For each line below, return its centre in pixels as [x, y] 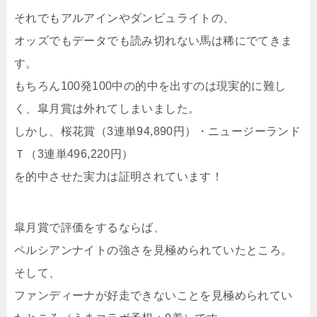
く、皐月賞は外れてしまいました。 [107, 109]
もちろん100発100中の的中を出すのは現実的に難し [150, 86]
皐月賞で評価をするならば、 [90, 227]
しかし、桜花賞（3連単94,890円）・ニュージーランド [158, 131]
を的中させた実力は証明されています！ [119, 177]
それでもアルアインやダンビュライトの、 [125, 18]
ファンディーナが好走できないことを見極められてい [154, 295]
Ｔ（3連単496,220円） [74, 154]
